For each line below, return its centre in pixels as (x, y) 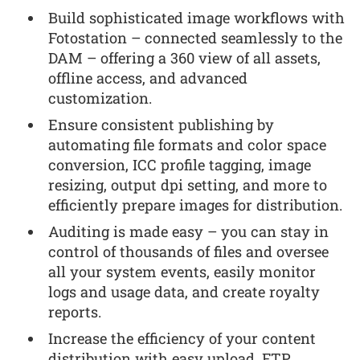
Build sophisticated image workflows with (197, 17)
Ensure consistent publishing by (162, 124)
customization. (100, 98)
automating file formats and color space (188, 144)
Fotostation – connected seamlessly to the (196, 37)
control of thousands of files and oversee (189, 251)
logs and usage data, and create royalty (184, 291)
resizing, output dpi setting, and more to (188, 184)
